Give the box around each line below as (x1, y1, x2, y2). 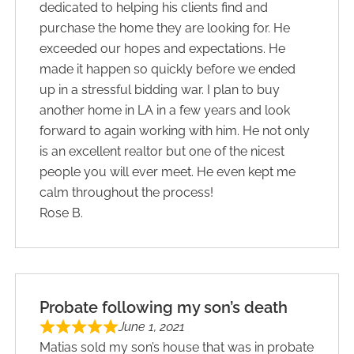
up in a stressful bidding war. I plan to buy (40, 81, 281, 97)
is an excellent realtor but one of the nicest (40, 143, 285, 159)
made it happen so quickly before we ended (40, 61, 296, 77)
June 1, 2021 (119, 318, 186, 334)
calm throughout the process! (40, 184, 214, 200)
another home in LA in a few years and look (40, 102, 291, 118)
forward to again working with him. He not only (40, 122, 311, 138)
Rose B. (40, 205, 84, 220)
